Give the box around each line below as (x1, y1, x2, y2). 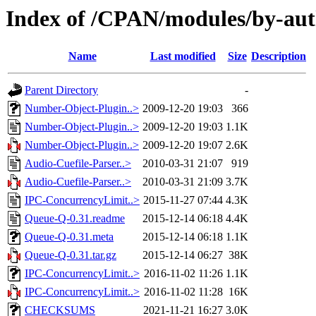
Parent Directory (25, 84, 98, 97)
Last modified (150, 50, 216, 63)
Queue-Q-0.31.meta (25, 231, 114, 243)
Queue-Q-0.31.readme (25, 212, 125, 225)
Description (251, 50, 306, 63)
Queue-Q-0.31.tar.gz (25, 249, 116, 262)
